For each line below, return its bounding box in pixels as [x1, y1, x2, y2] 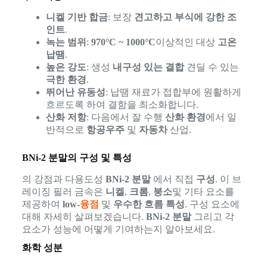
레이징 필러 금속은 [21, 187, 105, 197]
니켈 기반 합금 [45, 12, 108, 23]
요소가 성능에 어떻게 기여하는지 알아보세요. [21, 224, 215, 235]
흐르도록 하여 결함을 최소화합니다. [45, 100, 198, 110]
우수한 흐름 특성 [113, 199, 185, 210]
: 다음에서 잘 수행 [86, 112, 165, 123]
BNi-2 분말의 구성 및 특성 [21, 153, 132, 163]
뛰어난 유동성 [45, 87, 105, 98]
